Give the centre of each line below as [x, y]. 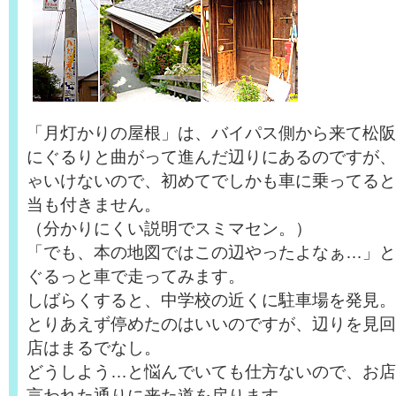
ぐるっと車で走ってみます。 [136, 276]
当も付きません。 [94, 204]
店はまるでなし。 [94, 347]
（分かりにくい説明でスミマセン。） [169, 228]
